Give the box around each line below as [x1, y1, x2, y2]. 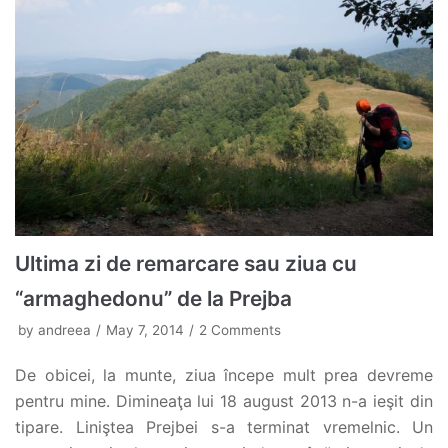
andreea [38, 321, 91, 338]
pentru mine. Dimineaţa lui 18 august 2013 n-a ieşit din [15, 390, 433, 411]
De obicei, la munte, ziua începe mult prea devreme [15, 364, 433, 385]
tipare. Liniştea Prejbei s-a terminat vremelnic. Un [15, 416, 433, 437]
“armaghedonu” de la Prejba [15, 285, 292, 311]
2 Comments [199, 321, 281, 338]
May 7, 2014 [106, 321, 184, 338]
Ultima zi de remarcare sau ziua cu [15, 250, 357, 276]
